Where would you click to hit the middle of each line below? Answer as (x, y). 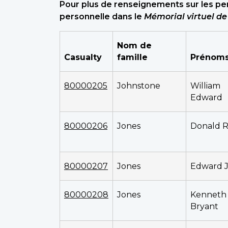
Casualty (83, 57)
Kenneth (208, 194)
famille (132, 57)
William (205, 85)
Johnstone (139, 85)
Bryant (204, 206)
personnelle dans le (102, 16)
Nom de (134, 45)
